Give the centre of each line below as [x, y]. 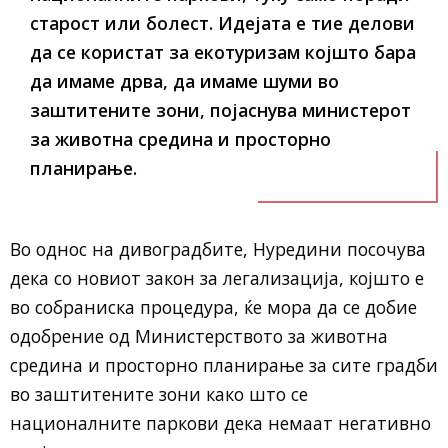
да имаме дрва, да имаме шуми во [184, 81]
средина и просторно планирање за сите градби [224, 365]
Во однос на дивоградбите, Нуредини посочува [218, 249]
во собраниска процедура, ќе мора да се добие [213, 307]
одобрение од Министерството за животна [199, 336]
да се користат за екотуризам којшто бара [223, 52]
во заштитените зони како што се [159, 394]
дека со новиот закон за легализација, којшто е [217, 278]
